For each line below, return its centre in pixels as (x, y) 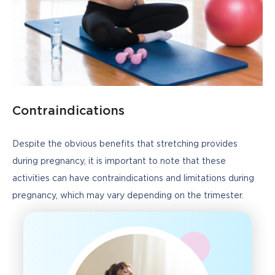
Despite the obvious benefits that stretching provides (125, 144)
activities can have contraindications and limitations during (133, 178)
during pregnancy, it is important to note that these (119, 161)
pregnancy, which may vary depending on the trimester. (128, 196)
